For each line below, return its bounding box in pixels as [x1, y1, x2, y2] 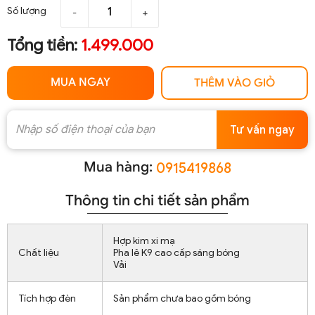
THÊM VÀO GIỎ [194, 76, 275, 91]
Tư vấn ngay [230, 122, 295, 137]
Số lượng [7, 4, 46, 17]
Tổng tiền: [7, 35, 81, 56]
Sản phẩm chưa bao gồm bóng [113, 292, 251, 305]
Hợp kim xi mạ [113, 235, 175, 247]
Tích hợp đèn [18, 292, 76, 305]
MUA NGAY [51, 75, 110, 89]
